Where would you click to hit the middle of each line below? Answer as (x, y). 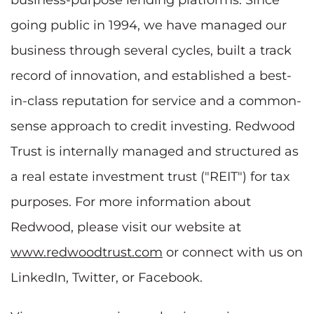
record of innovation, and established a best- (151, 75)
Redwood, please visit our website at (126, 227)
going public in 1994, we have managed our (149, 25)
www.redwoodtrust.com (87, 252)
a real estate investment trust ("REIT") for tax (150, 176)
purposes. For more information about (131, 202)
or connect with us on (233, 252)
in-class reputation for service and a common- (156, 101)
